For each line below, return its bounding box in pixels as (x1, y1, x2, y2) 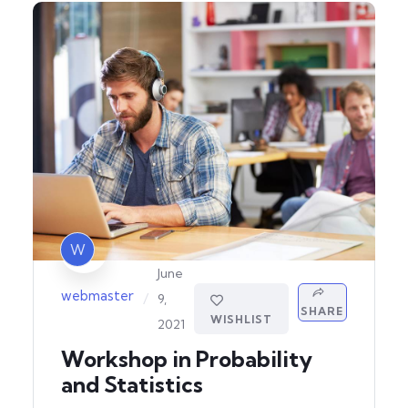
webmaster (61, 287, 134, 305)
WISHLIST (209, 311, 272, 326)
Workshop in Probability (61, 344, 312, 372)
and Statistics (61, 370, 203, 398)
